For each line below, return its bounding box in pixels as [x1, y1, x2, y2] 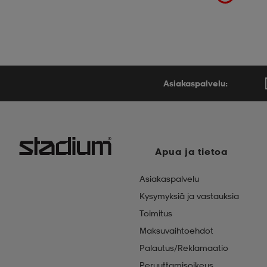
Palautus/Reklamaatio [139, 243, 228, 253]
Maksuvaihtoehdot [139, 225, 213, 235]
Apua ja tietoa [155, 145, 228, 157]
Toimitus [139, 208, 172, 218]
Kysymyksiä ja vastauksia [139, 191, 239, 201]
